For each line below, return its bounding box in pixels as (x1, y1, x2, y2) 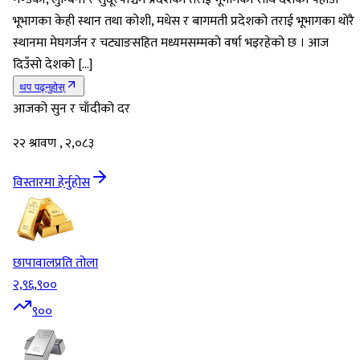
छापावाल (13, 252, 55, 275)
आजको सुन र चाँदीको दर (13, 98, 130, 121)
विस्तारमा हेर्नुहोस (13, 172, 90, 194)
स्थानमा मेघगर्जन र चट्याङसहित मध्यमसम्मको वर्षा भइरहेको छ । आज (13, 32, 329, 55)
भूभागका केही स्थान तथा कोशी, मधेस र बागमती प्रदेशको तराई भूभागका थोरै (13, 10, 354, 33)
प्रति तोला (55, 252, 98, 275)
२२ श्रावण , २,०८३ (13, 133, 94, 155)
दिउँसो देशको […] (13, 54, 92, 76)
